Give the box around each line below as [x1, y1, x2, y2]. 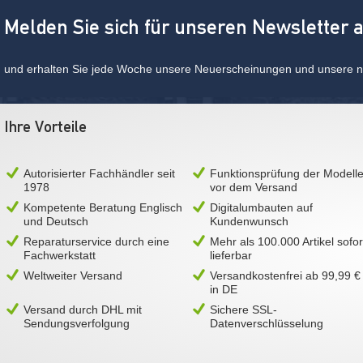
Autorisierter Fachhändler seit [23, 167, 175, 180]
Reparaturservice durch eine [23, 235, 169, 248]
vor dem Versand [210, 181, 297, 194]
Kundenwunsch [210, 215, 288, 228]
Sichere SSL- [210, 303, 277, 316]
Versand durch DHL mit [23, 303, 142, 316]
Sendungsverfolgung [23, 317, 130, 330]
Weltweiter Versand [23, 269, 122, 282]
